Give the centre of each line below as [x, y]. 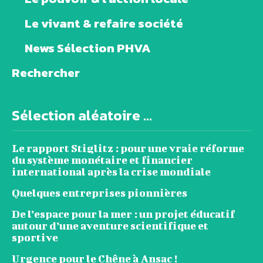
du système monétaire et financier [102, 160]
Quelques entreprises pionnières [100, 193]
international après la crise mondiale [111, 172]
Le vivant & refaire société [104, 23]
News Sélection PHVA [88, 48]
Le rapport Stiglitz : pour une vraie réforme [128, 149]
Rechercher [46, 73]
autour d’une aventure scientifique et [110, 226]
